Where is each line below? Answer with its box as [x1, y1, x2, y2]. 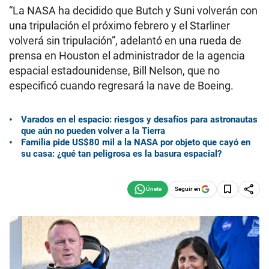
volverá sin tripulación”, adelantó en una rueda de [9, 34, 241, 47]
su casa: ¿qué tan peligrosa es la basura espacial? [21, 148, 222, 159]
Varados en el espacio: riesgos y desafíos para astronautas [21, 113, 258, 125]
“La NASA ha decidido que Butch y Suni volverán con [9, 4, 258, 17]
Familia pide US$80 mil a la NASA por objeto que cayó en [21, 136, 250, 148]
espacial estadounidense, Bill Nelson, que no [9, 64, 220, 77]
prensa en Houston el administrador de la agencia [9, 49, 245, 62]
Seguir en [175, 185, 201, 192]
